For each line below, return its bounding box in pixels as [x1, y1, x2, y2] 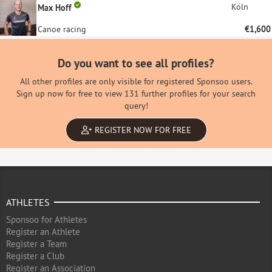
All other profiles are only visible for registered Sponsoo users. [19, 76, 253, 87]
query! [124, 100, 148, 111]
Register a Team [6, 238, 67, 250]
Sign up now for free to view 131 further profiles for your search [16, 88, 256, 99]
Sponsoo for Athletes [6, 214, 87, 225]
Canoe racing [38, 23, 86, 35]
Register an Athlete [6, 226, 80, 237]
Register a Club [6, 250, 64, 262]
